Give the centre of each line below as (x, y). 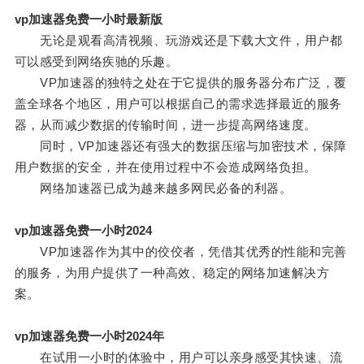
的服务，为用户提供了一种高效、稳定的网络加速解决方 (172, 273)
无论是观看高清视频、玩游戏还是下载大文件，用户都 (178, 41)
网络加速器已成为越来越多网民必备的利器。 (153, 188)
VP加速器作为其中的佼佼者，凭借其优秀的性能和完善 (180, 252)
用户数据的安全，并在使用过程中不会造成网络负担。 (165, 167)
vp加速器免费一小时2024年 (89, 336)
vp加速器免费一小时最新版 (88, 19)
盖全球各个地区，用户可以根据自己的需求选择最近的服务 (178, 104)
